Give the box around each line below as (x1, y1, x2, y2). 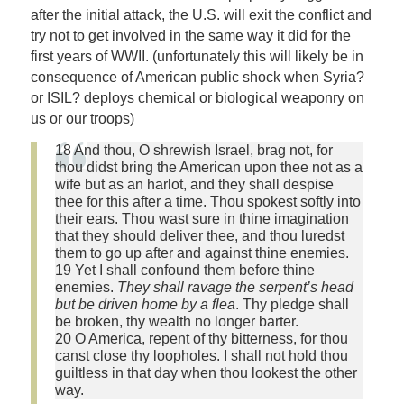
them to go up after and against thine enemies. (54, 245, 349, 262)
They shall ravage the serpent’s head (116, 280, 353, 296)
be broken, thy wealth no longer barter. (54, 314, 298, 330)
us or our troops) (30, 111, 134, 127)
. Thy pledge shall (234, 297, 349, 313)
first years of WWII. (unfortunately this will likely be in (30, 49, 363, 65)
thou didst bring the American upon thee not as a (54, 160, 363, 176)
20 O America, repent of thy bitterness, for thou (54, 331, 348, 347)
